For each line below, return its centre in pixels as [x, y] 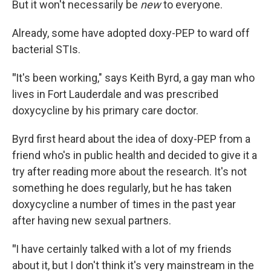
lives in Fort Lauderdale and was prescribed [115, 94]
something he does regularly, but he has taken [122, 188]
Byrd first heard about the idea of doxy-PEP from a [131, 139]
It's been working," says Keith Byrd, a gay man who [135, 78]
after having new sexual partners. [92, 220]
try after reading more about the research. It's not [129, 171]
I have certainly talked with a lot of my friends [124, 249]
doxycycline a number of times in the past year [124, 204]
